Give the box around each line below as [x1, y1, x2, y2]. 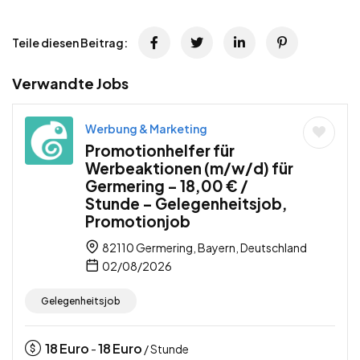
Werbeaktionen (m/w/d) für [85, 157, 293, 178]
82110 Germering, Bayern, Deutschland [100, 239, 307, 255]
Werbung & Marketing [85, 121, 207, 136]
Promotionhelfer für [85, 140, 235, 160]
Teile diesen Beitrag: [12, 35, 128, 50]
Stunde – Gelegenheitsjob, [85, 193, 288, 213]
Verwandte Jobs [12, 73, 129, 92]
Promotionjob [85, 211, 190, 231]
